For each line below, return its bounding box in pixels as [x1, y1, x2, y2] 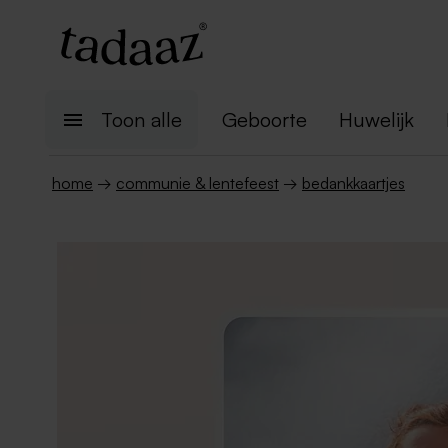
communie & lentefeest [116, 173, 279, 193]
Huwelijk [339, 107, 414, 132]
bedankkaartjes [302, 173, 405, 193]
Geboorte [222, 107, 307, 132]
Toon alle [101, 107, 182, 132]
